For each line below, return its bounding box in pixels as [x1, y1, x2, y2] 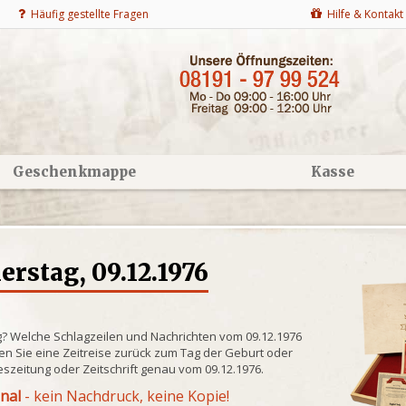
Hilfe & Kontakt [322, 6, 403, 22]
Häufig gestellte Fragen [25, 6, 149, 22]
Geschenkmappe [12, 163, 136, 180]
